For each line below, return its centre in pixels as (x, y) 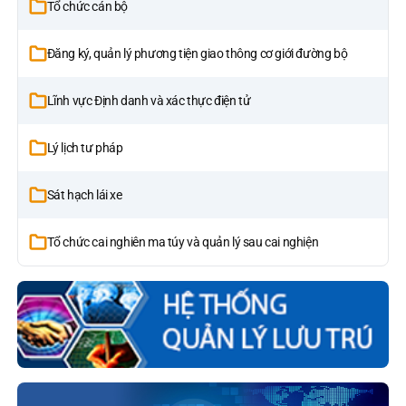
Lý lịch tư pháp (85, 148)
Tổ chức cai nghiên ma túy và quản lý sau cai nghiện (183, 242)
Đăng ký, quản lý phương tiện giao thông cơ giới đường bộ (197, 54)
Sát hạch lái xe (84, 195)
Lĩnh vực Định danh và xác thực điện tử (149, 101)
